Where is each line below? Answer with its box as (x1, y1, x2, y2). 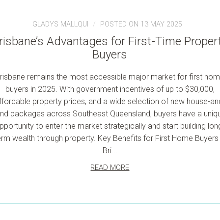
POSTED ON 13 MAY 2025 (100, 20, 183, 28)
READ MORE (90, 163, 130, 172)
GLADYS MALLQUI (32, 20, 89, 28)
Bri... (102, 146, 117, 155)
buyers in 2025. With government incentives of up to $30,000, (5, 84, 215, 94)
